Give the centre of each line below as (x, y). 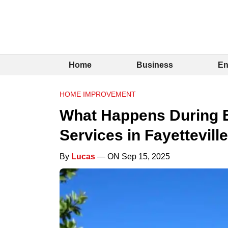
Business (155, 65)
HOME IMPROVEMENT (98, 94)
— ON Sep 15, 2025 (133, 156)
